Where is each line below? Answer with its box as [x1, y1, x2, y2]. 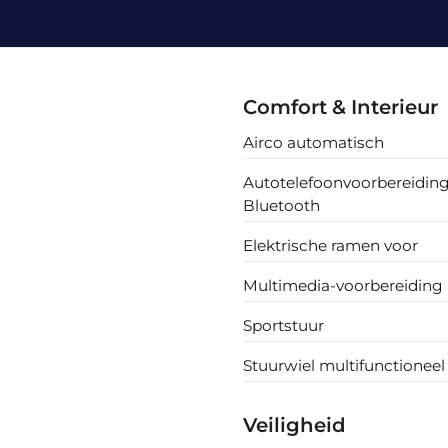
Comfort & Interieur [243, 94, 439, 119]
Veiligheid [243, 412, 347, 437]
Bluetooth [243, 195, 321, 215]
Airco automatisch [243, 132, 385, 152]
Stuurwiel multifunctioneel [243, 355, 446, 375]
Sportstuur [243, 315, 325, 335]
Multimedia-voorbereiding [243, 275, 444, 295]
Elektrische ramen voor [243, 235, 419, 255]
